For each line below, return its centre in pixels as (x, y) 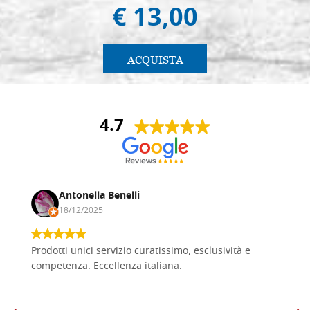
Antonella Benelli (99, 196)
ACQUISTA (155, 60)
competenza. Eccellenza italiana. (107, 266)
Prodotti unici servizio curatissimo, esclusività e (141, 251)
